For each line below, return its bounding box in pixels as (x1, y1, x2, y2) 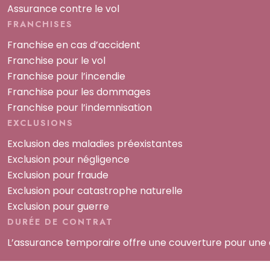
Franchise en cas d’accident (7, 38, 140, 52)
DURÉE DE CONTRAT (7, 216, 113, 228)
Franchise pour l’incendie (7, 69, 125, 84)
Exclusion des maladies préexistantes (7, 137, 183, 151)
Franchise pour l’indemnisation (7, 101, 152, 115)
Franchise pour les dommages (7, 85, 151, 99)
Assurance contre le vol (7, 2, 119, 16)
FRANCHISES (7, 18, 73, 31)
